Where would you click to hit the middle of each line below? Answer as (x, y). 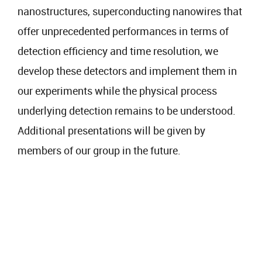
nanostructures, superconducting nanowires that (130, 11)
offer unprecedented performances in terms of (123, 31)
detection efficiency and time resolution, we (118, 51)
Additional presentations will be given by (111, 130)
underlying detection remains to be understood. (127, 111)
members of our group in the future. (99, 150)
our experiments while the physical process (117, 91)
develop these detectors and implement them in (127, 71)
